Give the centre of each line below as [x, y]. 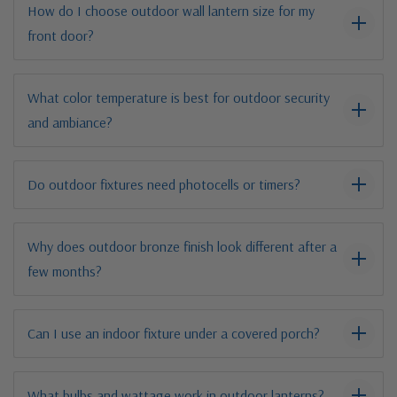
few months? [65, 271]
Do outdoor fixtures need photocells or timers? [164, 184]
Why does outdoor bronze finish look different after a [182, 246]
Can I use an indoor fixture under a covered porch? [174, 333]
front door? [61, 35]
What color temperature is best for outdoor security [179, 97]
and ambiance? [70, 122]
